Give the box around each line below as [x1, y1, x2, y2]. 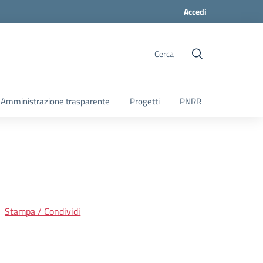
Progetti [130, 95, 160, 108]
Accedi [183, 5, 207, 18]
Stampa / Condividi [5, 204, 81, 218]
